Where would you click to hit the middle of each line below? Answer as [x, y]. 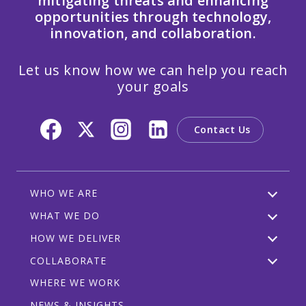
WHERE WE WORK [75, 283]
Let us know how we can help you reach [153, 70]
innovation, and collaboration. [153, 33]
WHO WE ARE [64, 193]
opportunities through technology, [153, 17]
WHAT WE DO [65, 215]
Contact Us [222, 129]
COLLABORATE [68, 260]
